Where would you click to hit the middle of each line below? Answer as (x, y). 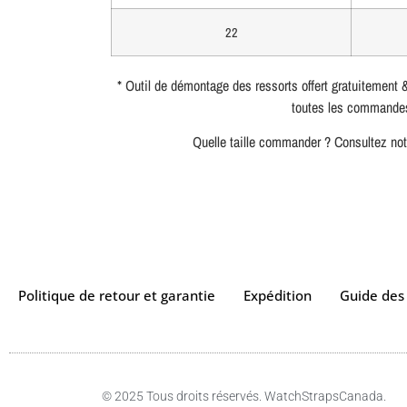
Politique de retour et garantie (117, 296)
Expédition (278, 296)
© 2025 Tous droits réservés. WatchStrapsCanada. (244, 397)
